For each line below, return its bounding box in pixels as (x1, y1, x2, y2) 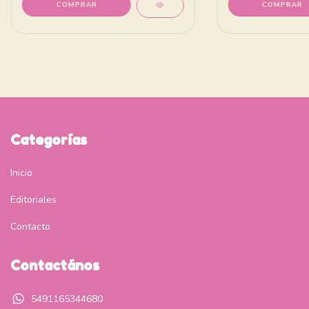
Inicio (10, 166, 32, 180)
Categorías (10, 131, 87, 148)
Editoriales (10, 193, 57, 207)
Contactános (10, 257, 99, 275)
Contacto (10, 220, 50, 234)
